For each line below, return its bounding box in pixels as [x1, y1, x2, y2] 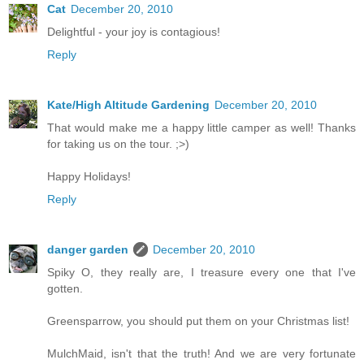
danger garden [47, 242, 128, 256]
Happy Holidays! [47, 169, 131, 183]
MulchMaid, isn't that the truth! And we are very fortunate [47, 346, 356, 360]
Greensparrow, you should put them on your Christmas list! [47, 314, 349, 327]
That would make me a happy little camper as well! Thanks [47, 120, 356, 134]
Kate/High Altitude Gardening [47, 97, 210, 111]
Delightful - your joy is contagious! [47, 24, 220, 38]
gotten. [47, 281, 83, 295]
